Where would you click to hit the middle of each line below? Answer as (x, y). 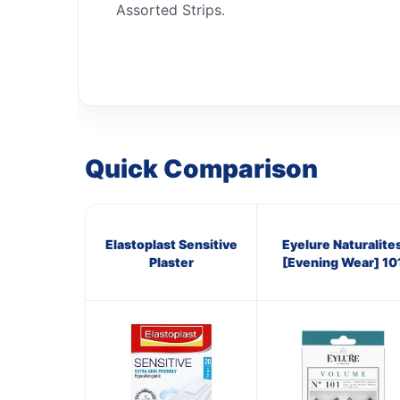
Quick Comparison (201, 168)
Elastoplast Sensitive (171, 244)
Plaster (171, 262)
